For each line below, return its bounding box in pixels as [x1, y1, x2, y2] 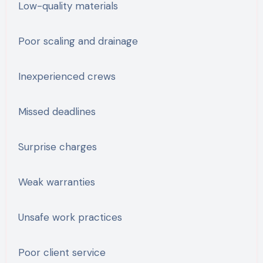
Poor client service [18, 245, 106, 259]
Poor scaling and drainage [18, 34, 138, 48]
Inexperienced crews [18, 69, 116, 83]
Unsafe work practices [18, 210, 122, 224]
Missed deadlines [18, 104, 96, 118]
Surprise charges [18, 140, 97, 153]
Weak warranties [18, 175, 95, 188]
